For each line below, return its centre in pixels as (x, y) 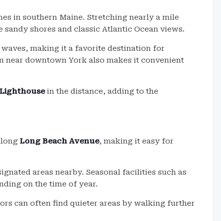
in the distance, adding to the (102, 91)
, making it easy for (136, 141)
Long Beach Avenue (59, 141)
